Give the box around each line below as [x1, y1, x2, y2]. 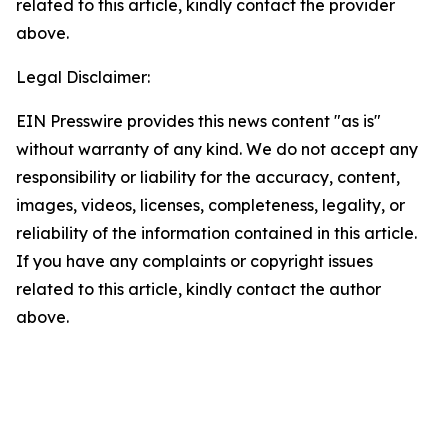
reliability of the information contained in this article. [16, 223, 417, 243]
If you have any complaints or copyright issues [16, 251, 373, 271]
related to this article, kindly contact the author [16, 279, 381, 299]
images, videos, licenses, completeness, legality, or [16, 195, 405, 215]
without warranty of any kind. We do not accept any [16, 139, 418, 159]
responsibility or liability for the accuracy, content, [16, 167, 400, 187]
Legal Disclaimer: [16, 67, 150, 87]
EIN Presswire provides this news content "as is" [16, 111, 381, 131]
